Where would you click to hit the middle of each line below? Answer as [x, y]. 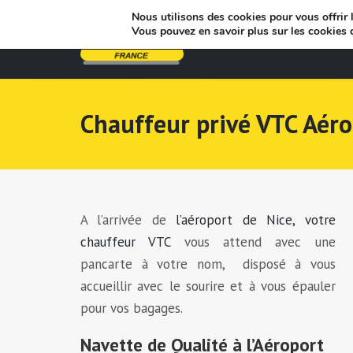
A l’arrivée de [128, 220]
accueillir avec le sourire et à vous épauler [208, 286]
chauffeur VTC [126, 242]
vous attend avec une [253, 242]
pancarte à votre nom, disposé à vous [208, 264]
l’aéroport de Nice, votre [256, 220]
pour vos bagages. [132, 308]
